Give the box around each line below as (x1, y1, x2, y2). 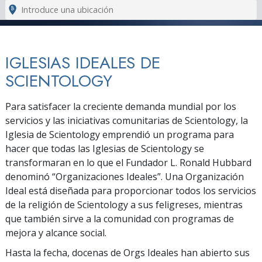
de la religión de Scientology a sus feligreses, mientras (5, 198, 243, 211)
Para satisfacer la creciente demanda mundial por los (5, 99, 236, 113)
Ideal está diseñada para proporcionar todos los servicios (5, 184, 256, 197)
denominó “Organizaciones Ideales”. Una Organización (5, 170, 244, 183)
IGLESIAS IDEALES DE (5, 50, 161, 75)
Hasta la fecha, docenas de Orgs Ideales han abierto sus (5, 246, 250, 259)
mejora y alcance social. (5, 226, 106, 239)
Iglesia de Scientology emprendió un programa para (5, 127, 234, 141)
